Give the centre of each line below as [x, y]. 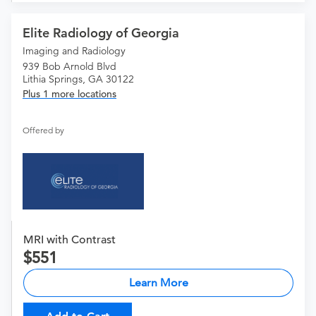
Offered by [43, 130]
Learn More [158, 283]
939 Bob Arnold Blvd [69, 67]
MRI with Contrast [69, 240]
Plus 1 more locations [69, 94]
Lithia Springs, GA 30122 [78, 79]
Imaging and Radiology [74, 51]
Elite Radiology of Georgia [101, 33]
